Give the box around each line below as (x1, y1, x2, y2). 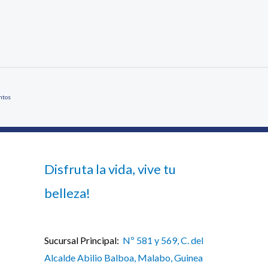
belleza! (44, 184, 90, 201)
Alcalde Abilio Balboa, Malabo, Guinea (44, 252, 203, 264)
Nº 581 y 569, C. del (122, 234, 203, 246)
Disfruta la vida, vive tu (44, 160, 176, 177)
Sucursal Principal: (44, 234, 123, 246)
